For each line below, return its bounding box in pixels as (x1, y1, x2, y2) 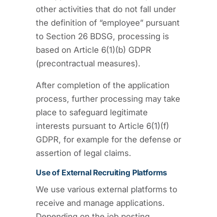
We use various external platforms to (36, 184, 177, 194)
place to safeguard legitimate (36, 107, 148, 117)
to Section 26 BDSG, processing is (36, 31, 169, 41)
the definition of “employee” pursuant (36, 17, 180, 28)
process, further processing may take (36, 93, 180, 104)
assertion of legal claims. (36, 148, 131, 158)
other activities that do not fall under (36, 4, 176, 14)
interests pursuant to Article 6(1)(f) (36, 121, 169, 131)
